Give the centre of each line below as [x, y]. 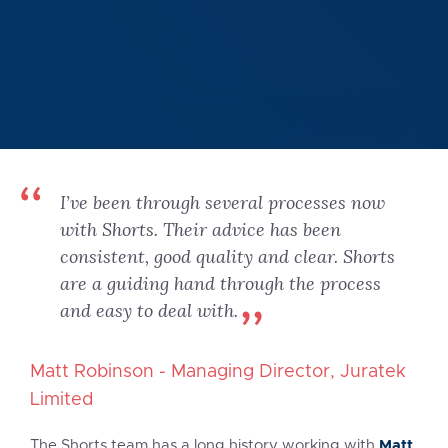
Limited [61, 400]
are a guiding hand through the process [220, 283]
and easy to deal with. [149, 310]
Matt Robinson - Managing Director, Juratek [218, 372]
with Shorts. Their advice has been [200, 229]
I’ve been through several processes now [222, 202]
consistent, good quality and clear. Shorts [227, 256]
